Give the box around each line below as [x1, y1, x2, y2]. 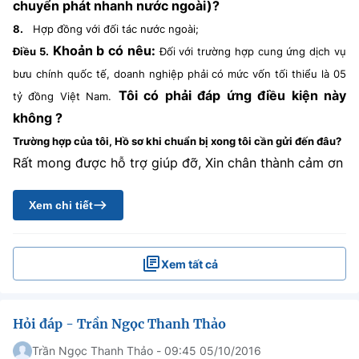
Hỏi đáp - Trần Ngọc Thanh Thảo [13, 316, 226, 332]
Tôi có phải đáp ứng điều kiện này [118, 87, 347, 103]
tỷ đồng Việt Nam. [13, 90, 112, 103]
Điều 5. [13, 45, 49, 58]
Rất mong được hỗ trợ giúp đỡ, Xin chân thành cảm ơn [13, 155, 343, 171]
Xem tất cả [160, 256, 218, 271]
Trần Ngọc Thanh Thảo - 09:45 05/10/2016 [32, 344, 261, 357]
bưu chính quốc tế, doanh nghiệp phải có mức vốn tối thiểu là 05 [13, 67, 346, 80]
